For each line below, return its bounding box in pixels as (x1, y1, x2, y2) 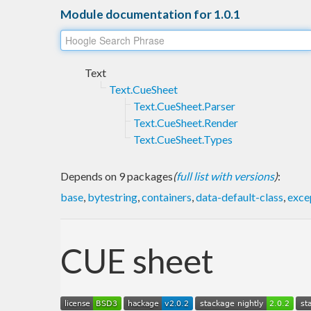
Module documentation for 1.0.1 (60, 6, 240, 22)
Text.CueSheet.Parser (133, 99, 235, 112)
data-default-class (196, 190, 283, 203)
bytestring (87, 190, 137, 203)
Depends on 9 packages (60, 169, 173, 183)
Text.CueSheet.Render (133, 115, 238, 129)
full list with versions (176, 169, 274, 183)
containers (142, 190, 192, 203)
